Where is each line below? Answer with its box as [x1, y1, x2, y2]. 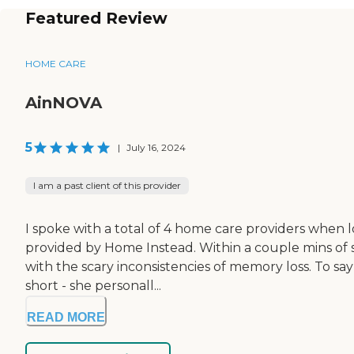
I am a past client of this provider [33, 179, 181, 191]
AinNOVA [25, 92, 102, 112]
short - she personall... [25, 277, 161, 293]
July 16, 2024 [126, 141, 186, 153]
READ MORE [27, 310, 105, 324]
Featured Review [25, 8, 168, 28]
